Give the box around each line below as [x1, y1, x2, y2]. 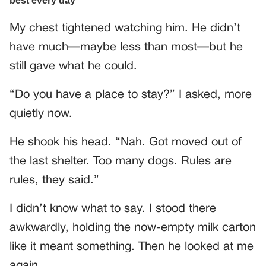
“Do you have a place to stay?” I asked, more [9, 90, 252, 101]
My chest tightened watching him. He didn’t [9, 23, 240, 34]
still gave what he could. [9, 61, 137, 72]
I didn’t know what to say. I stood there [9, 204, 216, 215]
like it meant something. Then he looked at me [9, 242, 254, 253]
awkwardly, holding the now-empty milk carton [9, 223, 256, 234]
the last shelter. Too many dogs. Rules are [9, 156, 232, 167]
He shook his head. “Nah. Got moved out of [9, 137, 242, 148]
